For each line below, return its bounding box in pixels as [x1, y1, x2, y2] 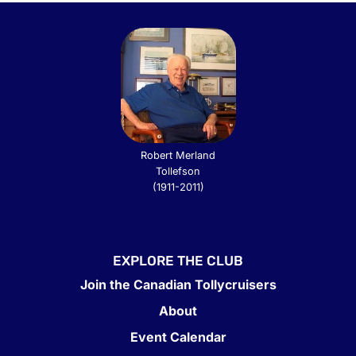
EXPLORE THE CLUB [113, 253, 243, 269]
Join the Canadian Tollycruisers [79, 277, 277, 293]
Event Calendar [130, 329, 226, 346]
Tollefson [156, 165, 200, 178]
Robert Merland [141, 149, 215, 162]
